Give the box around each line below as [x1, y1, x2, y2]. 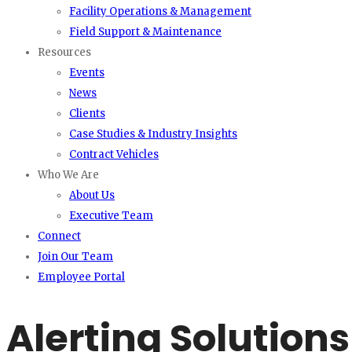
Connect [38, 229, 81, 243]
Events [69, 66, 104, 79]
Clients [69, 107, 105, 120]
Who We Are [38, 168, 99, 181]
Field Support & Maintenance [69, 25, 222, 38]
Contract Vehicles [69, 148, 159, 161]
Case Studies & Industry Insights [69, 127, 237, 141]
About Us [69, 189, 115, 202]
